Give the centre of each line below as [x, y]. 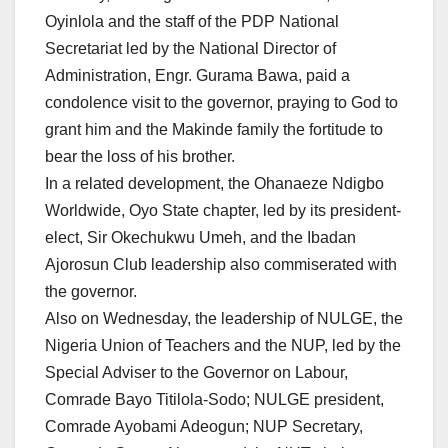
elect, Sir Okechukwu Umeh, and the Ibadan [200, 238]
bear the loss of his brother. [140, 157]
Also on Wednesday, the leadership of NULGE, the [224, 319]
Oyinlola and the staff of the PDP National [192, 22]
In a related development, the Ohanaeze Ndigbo [214, 184]
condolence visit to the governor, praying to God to [221, 103]
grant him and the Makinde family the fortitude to [214, 130]
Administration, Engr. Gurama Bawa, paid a [197, 76]
